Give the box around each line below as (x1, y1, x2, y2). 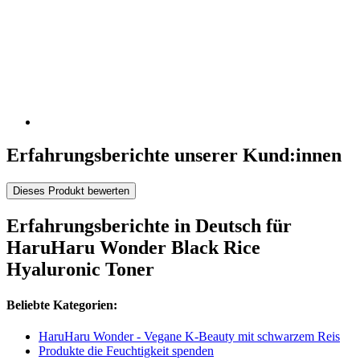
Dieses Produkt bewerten (13, 185, 129, 198)
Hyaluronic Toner (6, 259, 154, 280)
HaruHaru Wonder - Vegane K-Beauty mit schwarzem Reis (39, 329, 340, 343)
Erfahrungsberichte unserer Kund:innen (6, 145, 342, 166)
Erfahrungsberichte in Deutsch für (6, 215, 292, 237)
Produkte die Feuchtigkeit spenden (39, 343, 214, 358)
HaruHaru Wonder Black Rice (6, 237, 260, 259)
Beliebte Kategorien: (6, 297, 117, 312)
